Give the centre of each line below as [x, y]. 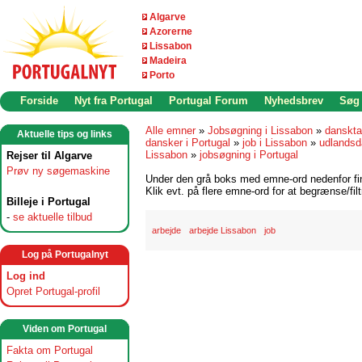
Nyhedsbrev [294, 101]
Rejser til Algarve [49, 156]
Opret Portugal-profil [53, 291]
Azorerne [171, 32]
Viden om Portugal [65, 329]
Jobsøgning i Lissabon [260, 130]
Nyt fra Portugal [114, 101]
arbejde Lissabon [223, 230]
